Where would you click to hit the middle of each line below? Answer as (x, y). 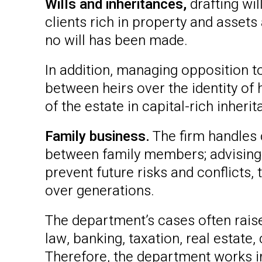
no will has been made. (117, 40)
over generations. (100, 191)
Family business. (98, 136)
